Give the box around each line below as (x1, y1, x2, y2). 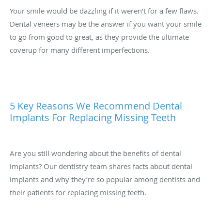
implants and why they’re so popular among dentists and (10, 174, 200, 185)
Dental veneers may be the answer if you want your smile (10, 19, 201, 29)
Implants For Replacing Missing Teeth (10, 111, 176, 124)
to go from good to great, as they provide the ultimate (10, 32, 189, 42)
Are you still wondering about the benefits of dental (10, 148, 181, 158)
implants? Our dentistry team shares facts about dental (10, 161, 192, 171)
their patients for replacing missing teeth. (10, 187, 146, 198)
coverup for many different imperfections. (10, 45, 150, 55)
